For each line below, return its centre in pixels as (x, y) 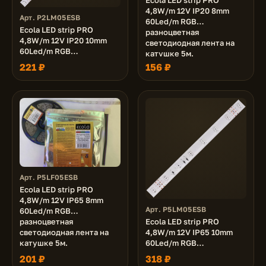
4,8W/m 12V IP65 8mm (61, 200)
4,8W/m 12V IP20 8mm (187, 11)
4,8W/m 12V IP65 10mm (189, 232)
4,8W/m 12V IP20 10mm (63, 40)
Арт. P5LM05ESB (176, 209)
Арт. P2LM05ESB (50, 18)
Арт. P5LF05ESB (49, 177)
